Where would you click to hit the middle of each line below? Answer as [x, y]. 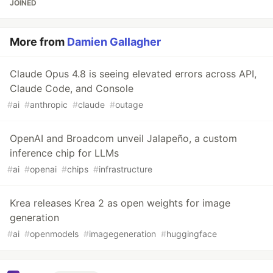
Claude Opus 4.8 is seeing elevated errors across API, [133, 73]
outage [129, 104]
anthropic [49, 104]
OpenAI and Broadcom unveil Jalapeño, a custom [123, 138]
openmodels [54, 233]
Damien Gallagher [114, 41]
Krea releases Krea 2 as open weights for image [120, 203]
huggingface [192, 233]
